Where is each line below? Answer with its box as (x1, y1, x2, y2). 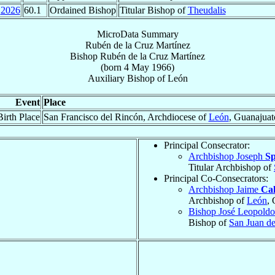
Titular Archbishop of (188, 161, 274, 172)
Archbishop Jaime (188, 184, 261, 195)
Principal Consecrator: (164, 139, 250, 150)
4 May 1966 (124, 61, 171, 72)
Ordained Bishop (49, 4, 116, 15)
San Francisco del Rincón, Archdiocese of (43, 111, 209, 122)
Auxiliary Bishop (87, 72, 155, 83)
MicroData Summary (96, 28, 179, 39)
